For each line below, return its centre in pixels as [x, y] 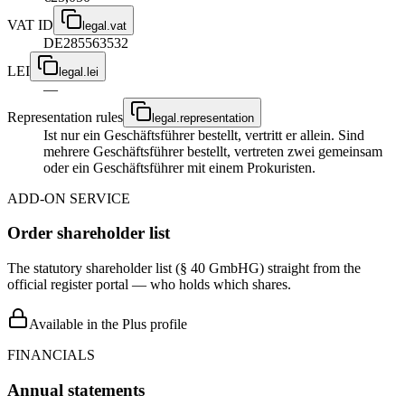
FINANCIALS [51, 355]
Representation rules [65, 117]
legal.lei [79, 71]
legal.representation [203, 118]
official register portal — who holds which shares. [149, 284]
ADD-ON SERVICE [69, 198]
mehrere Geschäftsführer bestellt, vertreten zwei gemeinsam [213, 151]
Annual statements [76, 390]
